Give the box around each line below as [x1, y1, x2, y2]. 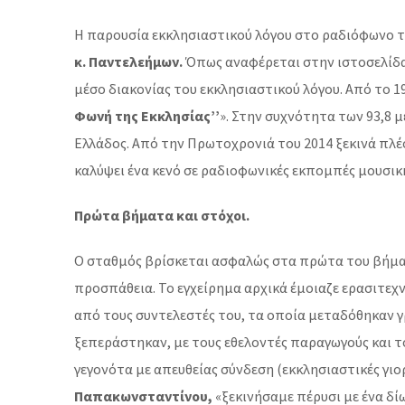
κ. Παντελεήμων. [74, 52, 183, 71]
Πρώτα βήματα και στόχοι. [74, 206, 250, 224]
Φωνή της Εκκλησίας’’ [74, 107, 220, 125]
